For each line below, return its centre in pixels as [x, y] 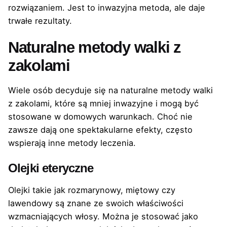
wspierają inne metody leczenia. [72, 143]
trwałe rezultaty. [40, 21]
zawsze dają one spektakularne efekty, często [100, 129]
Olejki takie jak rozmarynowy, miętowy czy [92, 190]
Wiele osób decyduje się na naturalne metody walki [110, 90]
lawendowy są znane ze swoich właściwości [96, 203]
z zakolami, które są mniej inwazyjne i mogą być [103, 103]
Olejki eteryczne [51, 168]
